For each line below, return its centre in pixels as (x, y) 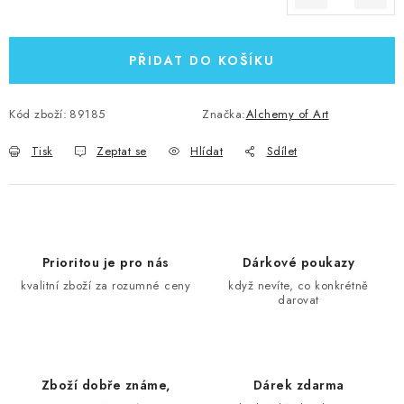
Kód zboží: (38, 114)
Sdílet (282, 151)
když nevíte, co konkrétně (298, 285)
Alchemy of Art (287, 114)
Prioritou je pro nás (106, 262)
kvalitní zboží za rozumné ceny (106, 285)
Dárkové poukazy (298, 262)
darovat (298, 300)
